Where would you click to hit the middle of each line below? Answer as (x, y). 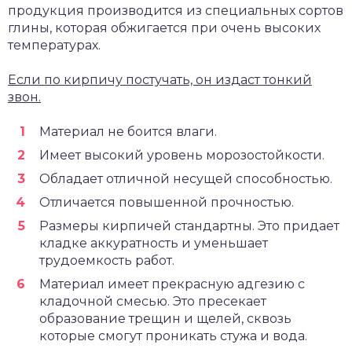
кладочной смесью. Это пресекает (153, 302)
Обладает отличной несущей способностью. (186, 179)
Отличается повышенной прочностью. (167, 203)
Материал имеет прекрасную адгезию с (172, 284)
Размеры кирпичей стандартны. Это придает (189, 226)
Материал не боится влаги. (128, 132)
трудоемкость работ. (107, 261)
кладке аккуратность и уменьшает (154, 244)
